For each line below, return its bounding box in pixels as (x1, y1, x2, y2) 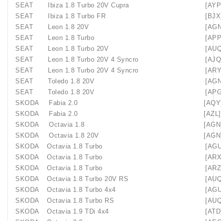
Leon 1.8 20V (48, 23, 89, 31)
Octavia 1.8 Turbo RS (47, 197, 114, 204)
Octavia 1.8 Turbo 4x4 (47, 186, 116, 193)
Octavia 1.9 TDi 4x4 (47, 208, 109, 215)
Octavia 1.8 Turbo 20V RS (47, 175, 128, 183)
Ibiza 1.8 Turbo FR (48, 12, 106, 20)
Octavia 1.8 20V (49, 132, 99, 139)
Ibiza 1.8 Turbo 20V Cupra (48, 1, 129, 9)
